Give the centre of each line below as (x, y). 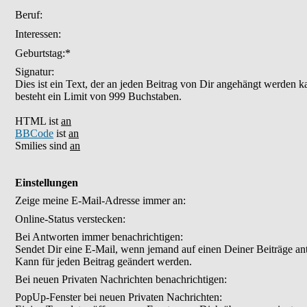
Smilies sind (42, 146)
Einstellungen (47, 183)
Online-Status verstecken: (70, 219)
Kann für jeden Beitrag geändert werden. (103, 261)
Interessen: (38, 34)
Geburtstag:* (43, 53)
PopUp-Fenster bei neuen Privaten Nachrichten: (119, 297)
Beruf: (29, 15)
